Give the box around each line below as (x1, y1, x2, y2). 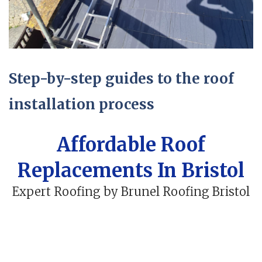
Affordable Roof (57, 133, 205, 157)
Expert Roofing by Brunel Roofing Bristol (12, 184, 250, 200)
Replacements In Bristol (18, 158, 244, 183)
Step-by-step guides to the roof (9, 70, 234, 88)
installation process (9, 95, 154, 114)
